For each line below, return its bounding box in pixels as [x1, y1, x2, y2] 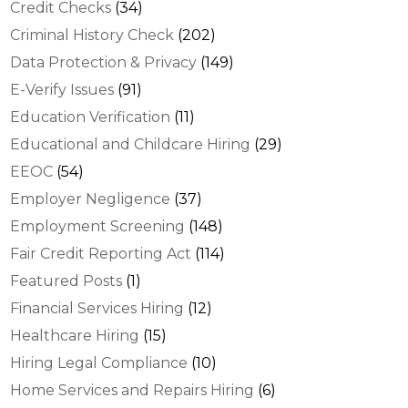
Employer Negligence [10, 189, 171, 208]
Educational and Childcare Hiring [10, 135, 251, 153]
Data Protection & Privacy [10, 53, 198, 71]
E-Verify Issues [10, 80, 115, 98]
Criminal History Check [10, 25, 175, 44]
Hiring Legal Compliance [10, 353, 189, 372]
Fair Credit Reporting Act [10, 244, 192, 262]
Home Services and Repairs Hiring [10, 381, 255, 399]
